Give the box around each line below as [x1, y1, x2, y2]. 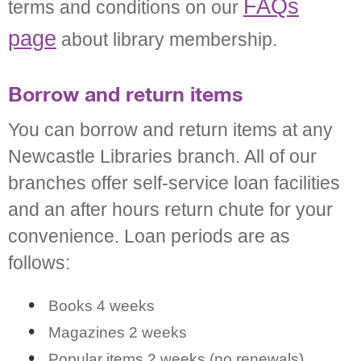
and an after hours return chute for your [8, 200, 333, 221]
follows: [8, 253, 70, 274]
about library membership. [56, 30, 277, 51]
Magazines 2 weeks [48, 323, 187, 341]
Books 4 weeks [48, 297, 155, 314]
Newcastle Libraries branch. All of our [8, 147, 317, 168]
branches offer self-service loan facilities [8, 173, 340, 194]
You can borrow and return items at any [8, 120, 333, 141]
